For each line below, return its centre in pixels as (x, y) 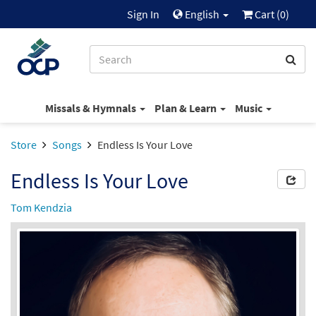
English (202, 14)
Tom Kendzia (41, 207)
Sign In (143, 14)
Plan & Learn (186, 108)
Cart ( (266, 14)
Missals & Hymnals (91, 108)
